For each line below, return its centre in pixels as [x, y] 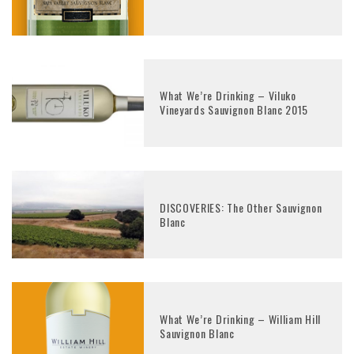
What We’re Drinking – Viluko [228, 96]
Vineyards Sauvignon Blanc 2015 [234, 110]
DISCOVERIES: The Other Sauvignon [241, 207]
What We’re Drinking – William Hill [240, 319]
